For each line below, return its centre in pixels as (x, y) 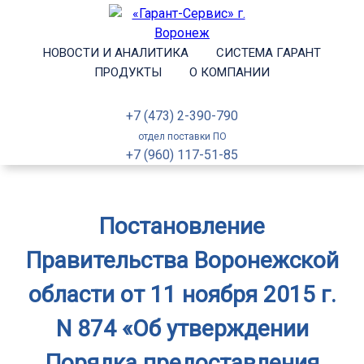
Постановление (182, 226)
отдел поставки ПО (182, 136)
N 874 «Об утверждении (182, 329)
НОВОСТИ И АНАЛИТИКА (116, 53)
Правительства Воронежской (182, 260)
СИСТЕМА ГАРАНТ (269, 53)
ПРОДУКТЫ (128, 72)
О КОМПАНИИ (230, 72)
